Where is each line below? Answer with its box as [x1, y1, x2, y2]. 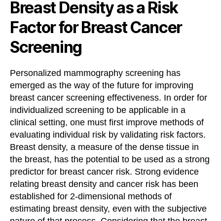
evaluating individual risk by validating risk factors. [10, 129, 206, 140]
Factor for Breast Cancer [10, 17, 183, 37]
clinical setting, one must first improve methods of [10, 117, 204, 127]
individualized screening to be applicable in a [10, 105, 185, 115]
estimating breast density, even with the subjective [10, 203, 207, 214]
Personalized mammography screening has [10, 68, 181, 78]
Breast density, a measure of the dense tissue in [10, 142, 199, 152]
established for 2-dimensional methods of [10, 191, 172, 201]
